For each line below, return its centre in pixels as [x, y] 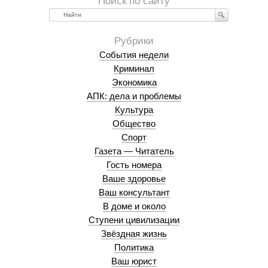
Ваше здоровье [134, 179]
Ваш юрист [134, 261]
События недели [134, 55]
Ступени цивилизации [134, 220]
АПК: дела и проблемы [134, 96]
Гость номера [134, 165]
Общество [134, 124]
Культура [134, 110]
